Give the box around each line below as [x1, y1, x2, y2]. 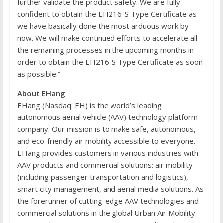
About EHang [17, 88, 65, 98]
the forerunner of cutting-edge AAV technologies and [17, 195, 199, 206]
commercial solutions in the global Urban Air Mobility [17, 207, 195, 218]
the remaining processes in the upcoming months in [17, 44, 194, 55]
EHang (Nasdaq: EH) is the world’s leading [17, 100, 162, 110]
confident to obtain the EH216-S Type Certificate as [17, 8, 197, 19]
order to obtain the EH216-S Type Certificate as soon [17, 56, 203, 67]
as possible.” [17, 68, 60, 79]
